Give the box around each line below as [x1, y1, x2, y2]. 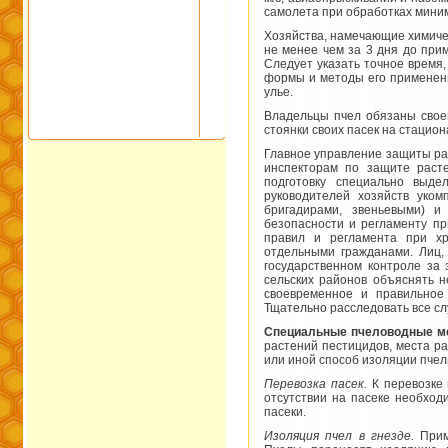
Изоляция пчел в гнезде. [264, 428, 414, 443]
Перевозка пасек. [264, 376, 367, 391]
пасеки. [264, 404, 306, 419]
